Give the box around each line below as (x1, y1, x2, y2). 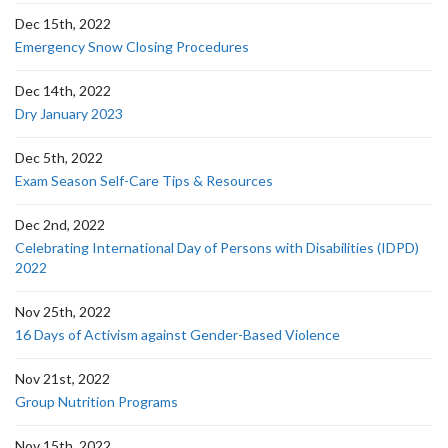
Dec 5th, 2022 (15, 149, 103, 166)
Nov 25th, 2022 (15, 303, 111, 320)
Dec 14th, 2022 (15, 82, 111, 99)
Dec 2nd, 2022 (15, 216, 105, 233)
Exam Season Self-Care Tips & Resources (15, 172, 273, 189)
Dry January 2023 (15, 105, 123, 122)
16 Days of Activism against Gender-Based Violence (15, 326, 340, 343)
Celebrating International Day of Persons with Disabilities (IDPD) (15, 239, 419, 256)
